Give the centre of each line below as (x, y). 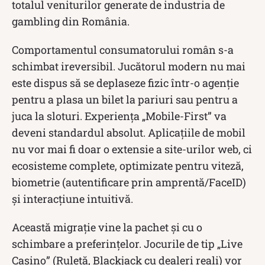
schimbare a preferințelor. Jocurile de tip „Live (127, 243)
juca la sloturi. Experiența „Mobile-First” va (119, 116)
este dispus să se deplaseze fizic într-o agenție (125, 83)
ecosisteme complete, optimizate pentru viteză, (128, 165)
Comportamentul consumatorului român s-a (123, 49)
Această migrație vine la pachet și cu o (107, 227)
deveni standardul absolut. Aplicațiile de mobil (129, 132)
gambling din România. (71, 21)
